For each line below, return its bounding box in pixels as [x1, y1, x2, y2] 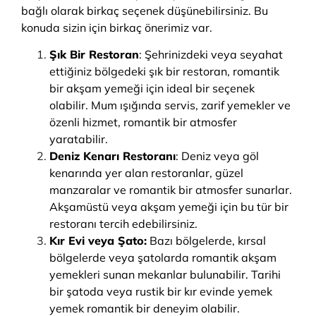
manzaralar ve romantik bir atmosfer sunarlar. [49, 183, 292, 197]
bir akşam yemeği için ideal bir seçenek [49, 81, 255, 95]
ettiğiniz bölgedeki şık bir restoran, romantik [49, 64, 279, 78]
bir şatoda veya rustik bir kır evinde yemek [49, 284, 272, 298]
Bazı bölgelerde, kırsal [147, 233, 266, 248]
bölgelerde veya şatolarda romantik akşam [49, 250, 276, 265]
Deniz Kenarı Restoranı [49, 149, 176, 163]
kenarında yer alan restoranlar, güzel [49, 166, 243, 180]
